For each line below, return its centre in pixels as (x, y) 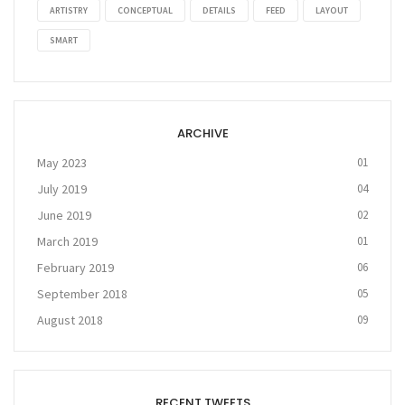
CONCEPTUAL (145, 11)
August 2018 (70, 320)
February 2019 (75, 268)
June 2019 (64, 216)
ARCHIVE (202, 134)
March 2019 (67, 242)
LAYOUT (332, 11)
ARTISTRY (69, 11)
